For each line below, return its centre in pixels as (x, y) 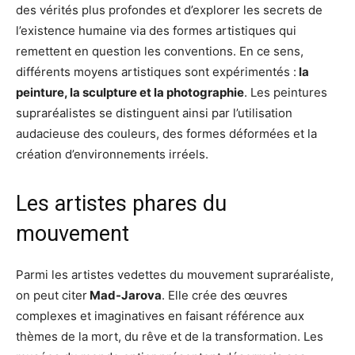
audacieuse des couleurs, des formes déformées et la (166, 133)
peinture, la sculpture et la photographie (130, 92)
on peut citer (52, 295)
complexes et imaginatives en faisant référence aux (160, 315)
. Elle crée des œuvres (225, 295)
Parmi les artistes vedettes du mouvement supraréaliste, (175, 274)
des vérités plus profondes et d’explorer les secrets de (169, 10)
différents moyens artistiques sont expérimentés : (156, 71)
